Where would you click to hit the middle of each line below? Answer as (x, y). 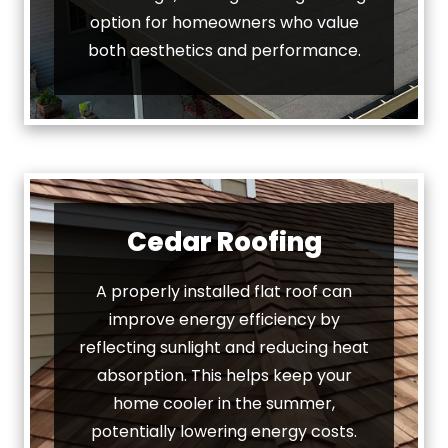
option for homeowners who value (224, 22)
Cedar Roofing (224, 241)
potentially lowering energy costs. (224, 431)
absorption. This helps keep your (224, 375)
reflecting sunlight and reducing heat (224, 347)
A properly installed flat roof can (224, 291)
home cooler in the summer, (224, 403)
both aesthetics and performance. (224, 50)
